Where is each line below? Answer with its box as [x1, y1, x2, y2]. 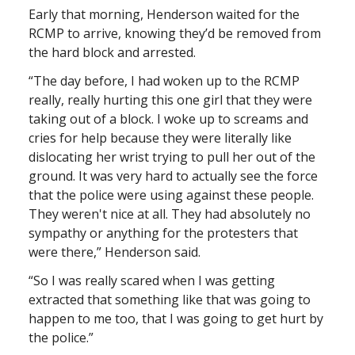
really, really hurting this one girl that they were [29, 90, 312, 109]
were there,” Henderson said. [29, 242, 200, 261]
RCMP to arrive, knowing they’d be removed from [29, 24, 321, 42]
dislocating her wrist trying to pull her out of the [29, 147, 315, 166]
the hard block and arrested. [29, 43, 196, 61]
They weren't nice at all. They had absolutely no [29, 204, 311, 223]
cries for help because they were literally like [29, 128, 292, 147]
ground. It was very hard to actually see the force [29, 166, 318, 185]
